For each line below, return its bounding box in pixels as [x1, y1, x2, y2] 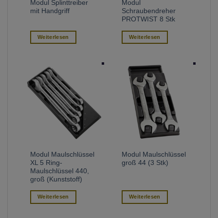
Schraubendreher [122, 7, 176, 15]
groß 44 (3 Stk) [122, 159, 169, 167]
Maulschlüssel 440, [30, 167, 90, 175]
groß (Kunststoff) [30, 176, 83, 183]
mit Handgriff [30, 7, 70, 15]
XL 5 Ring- [30, 159, 63, 167]
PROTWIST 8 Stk [122, 16, 176, 23]
